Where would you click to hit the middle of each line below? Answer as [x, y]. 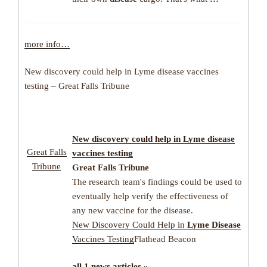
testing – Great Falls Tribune [77, 86]
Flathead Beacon [165, 239]
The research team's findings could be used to [157, 181]
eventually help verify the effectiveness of [150, 196]
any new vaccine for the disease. [133, 210]
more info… [47, 44]
